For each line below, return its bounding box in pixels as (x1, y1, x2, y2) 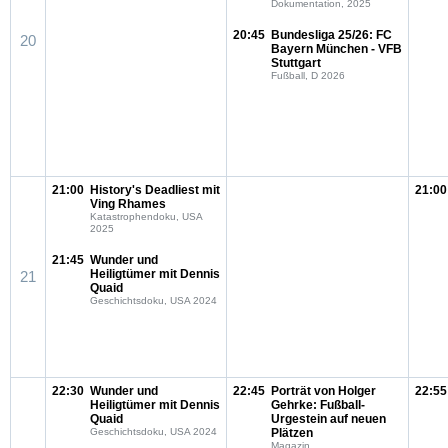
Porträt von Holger (271, 384, 376, 398)
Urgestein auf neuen (271, 412, 386, 426)
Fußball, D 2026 (271, 70, 345, 81)
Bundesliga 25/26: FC (271, 28, 392, 42)
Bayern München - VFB (271, 42, 402, 56)
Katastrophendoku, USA (90, 211, 202, 222)
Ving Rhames (90, 197, 166, 211)
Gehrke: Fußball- (271, 398, 365, 412)
